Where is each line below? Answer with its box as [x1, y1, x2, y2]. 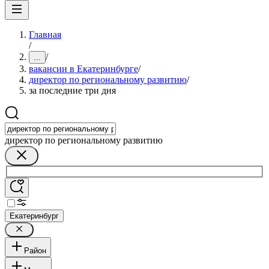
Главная [29, 29, 61, 40]
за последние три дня [29, 85, 116, 95]
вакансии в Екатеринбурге [29, 64, 138, 74]
